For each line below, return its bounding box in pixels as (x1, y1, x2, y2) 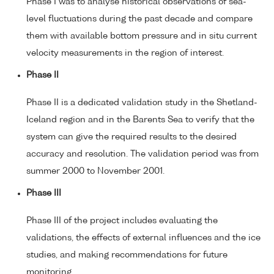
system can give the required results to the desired (26, 132, 237, 141)
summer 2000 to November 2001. (26, 166, 165, 176)
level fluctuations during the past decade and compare (26, 14, 253, 23)
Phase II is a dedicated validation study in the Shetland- (26, 98, 257, 107)
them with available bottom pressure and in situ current (26, 31, 257, 40)
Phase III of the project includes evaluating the (26, 216, 218, 225)
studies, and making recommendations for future (26, 250, 228, 259)
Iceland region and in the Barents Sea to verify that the (26, 115, 254, 124)
